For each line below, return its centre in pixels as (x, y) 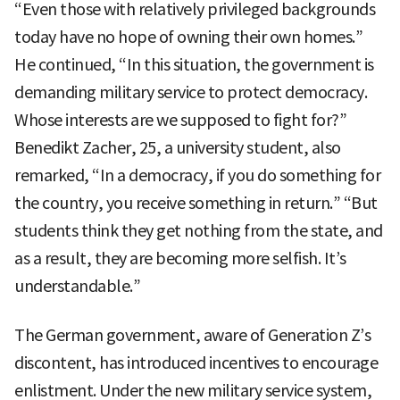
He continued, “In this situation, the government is (194, 64)
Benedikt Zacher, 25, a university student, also (178, 147)
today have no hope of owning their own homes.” (188, 37)
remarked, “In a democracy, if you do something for (197, 175)
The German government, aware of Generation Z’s (192, 335)
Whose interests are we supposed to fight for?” (180, 120)
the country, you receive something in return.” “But (196, 203)
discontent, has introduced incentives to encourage (196, 362)
